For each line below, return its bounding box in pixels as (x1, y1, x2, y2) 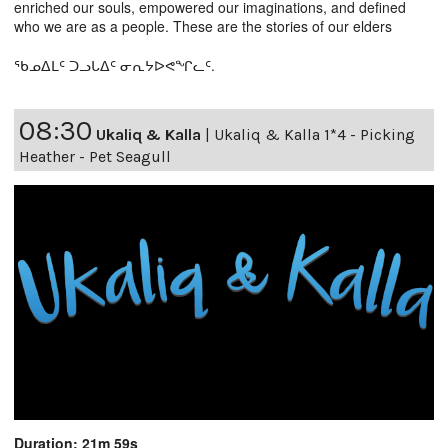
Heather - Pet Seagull (19, 146, 171, 166)
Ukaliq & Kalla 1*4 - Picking (214, 124, 415, 144)
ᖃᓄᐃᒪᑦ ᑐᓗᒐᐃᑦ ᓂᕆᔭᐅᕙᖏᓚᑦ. (14, 54, 215, 75)
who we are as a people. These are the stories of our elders (14, 15, 392, 36)
